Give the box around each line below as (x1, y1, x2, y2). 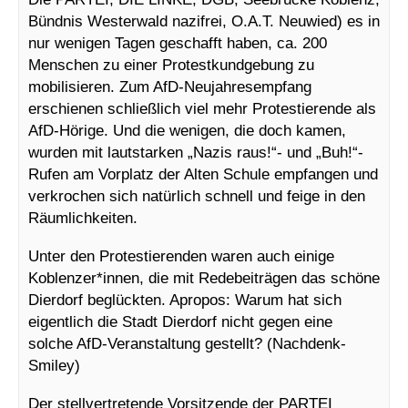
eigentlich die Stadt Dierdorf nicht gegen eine (28, 312, 332, 331)
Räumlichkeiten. (28, 209, 138, 228)
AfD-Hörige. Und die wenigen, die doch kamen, (28, 121, 346, 140)
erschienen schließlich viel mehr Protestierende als (28, 99, 376, 118)
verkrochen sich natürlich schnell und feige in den (28, 187, 365, 206)
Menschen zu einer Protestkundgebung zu (28, 56, 314, 75)
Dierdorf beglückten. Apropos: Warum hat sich (28, 291, 342, 310)
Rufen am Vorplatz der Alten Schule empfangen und (28, 165, 378, 184)
